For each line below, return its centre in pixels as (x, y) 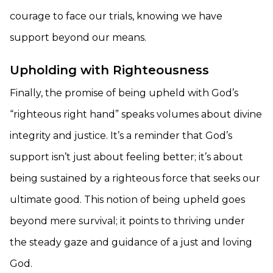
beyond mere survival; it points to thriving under (127, 221)
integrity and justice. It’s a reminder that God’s (121, 136)
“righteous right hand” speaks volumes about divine (136, 114)
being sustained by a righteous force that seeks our (135, 178)
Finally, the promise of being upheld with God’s (124, 93)
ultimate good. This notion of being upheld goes (127, 200)
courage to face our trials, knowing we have (116, 16)
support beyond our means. (78, 37)
